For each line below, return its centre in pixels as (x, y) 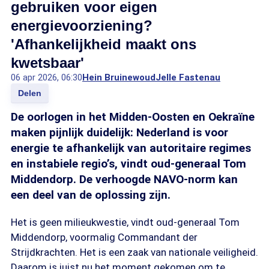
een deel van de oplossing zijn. (91, 195)
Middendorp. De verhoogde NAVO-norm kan (124, 179)
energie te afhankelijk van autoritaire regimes (131, 148)
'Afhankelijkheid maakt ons (104, 44)
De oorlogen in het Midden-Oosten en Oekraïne (133, 117)
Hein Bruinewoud (119, 77)
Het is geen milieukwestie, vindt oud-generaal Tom (125, 222)
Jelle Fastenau (188, 77)
